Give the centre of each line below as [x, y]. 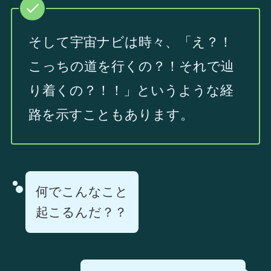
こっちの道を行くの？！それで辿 [131, 67]
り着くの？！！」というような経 [131, 91]
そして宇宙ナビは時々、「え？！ [130, 42]
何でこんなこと [82, 192]
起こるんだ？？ [81, 213]
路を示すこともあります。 [111, 115]
